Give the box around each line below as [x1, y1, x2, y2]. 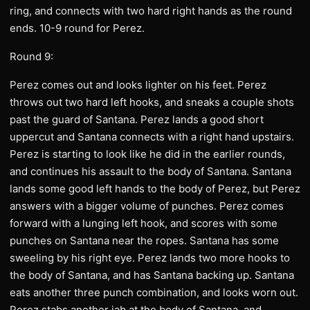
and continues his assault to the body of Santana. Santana [10, 165, 291, 178]
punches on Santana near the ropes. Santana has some [10, 234, 279, 247]
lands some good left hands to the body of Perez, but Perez [10, 182, 300, 195]
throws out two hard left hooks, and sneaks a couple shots [10, 95, 294, 109]
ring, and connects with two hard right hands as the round [10, 4, 292, 17]
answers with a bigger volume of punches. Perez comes [10, 199, 284, 212]
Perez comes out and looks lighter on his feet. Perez [10, 78, 266, 91]
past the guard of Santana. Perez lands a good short [10, 113, 264, 126]
